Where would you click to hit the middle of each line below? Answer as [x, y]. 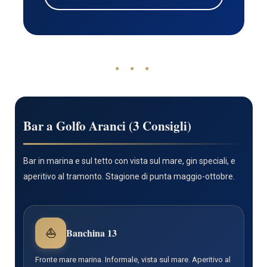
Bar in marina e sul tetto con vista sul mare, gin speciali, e [129, 161]
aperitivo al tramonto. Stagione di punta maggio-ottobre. [129, 177]
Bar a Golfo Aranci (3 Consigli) [107, 126]
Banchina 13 [92, 233]
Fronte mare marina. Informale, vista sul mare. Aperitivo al [133, 260]
